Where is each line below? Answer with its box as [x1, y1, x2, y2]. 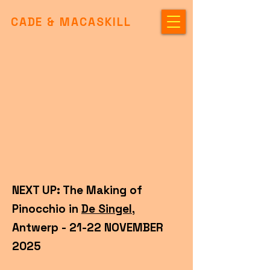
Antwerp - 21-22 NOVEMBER [12, 220, 163, 235]
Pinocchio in [12, 201, 81, 216]
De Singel [81, 201, 132, 216]
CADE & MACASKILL [10, 14, 132, 30]
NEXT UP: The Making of [12, 183, 142, 198]
